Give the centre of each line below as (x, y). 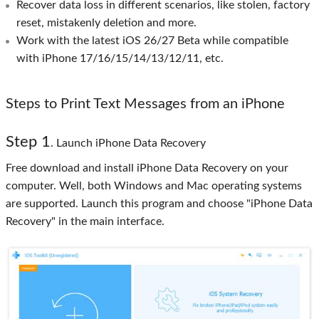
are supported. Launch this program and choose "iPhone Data (159, 203)
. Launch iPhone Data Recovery (128, 143)
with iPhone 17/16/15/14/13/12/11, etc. (120, 58)
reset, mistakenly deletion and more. (106, 22)
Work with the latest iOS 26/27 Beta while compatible (152, 40)
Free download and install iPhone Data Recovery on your (147, 168)
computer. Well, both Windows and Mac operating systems (154, 185)
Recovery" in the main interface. (85, 221)
